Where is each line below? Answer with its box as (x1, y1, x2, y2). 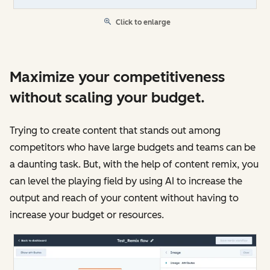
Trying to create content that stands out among (10, 125, 221, 137)
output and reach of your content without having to (10, 192, 239, 204)
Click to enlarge (116, 18, 171, 27)
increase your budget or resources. (10, 209, 164, 221)
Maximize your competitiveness (10, 68, 225, 86)
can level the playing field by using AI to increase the (10, 175, 242, 187)
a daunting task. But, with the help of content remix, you (10, 159, 259, 171)
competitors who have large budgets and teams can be (10, 142, 256, 154)
